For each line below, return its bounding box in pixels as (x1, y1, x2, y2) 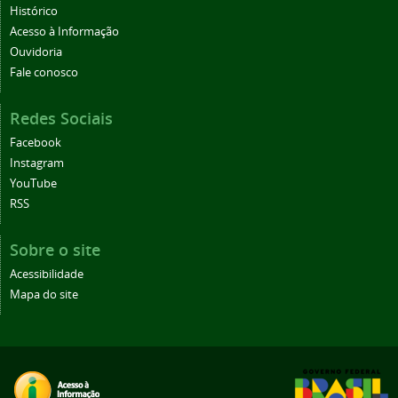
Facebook (10, 135, 61, 151)
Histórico (10, 4, 58, 20)
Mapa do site (10, 287, 78, 303)
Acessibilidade (10, 267, 84, 283)
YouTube (10, 176, 57, 192)
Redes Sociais (10, 107, 113, 130)
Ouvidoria (10, 44, 62, 60)
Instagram (10, 155, 64, 171)
